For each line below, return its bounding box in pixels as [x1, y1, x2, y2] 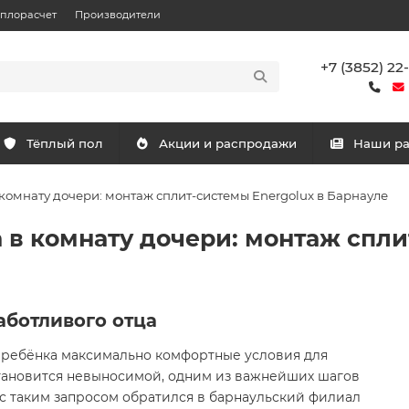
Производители [75, 8, 161, 21]
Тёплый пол [26, 136, 104, 151]
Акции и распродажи [158, 136, 297, 151]
